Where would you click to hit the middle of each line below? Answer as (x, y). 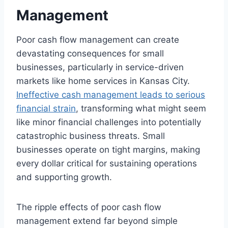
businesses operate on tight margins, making (108, 150)
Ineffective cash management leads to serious (111, 95)
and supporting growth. (64, 177)
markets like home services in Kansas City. (103, 81)
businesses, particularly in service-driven (100, 67)
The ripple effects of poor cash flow (89, 207)
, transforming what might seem (141, 108)
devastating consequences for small (90, 53)
